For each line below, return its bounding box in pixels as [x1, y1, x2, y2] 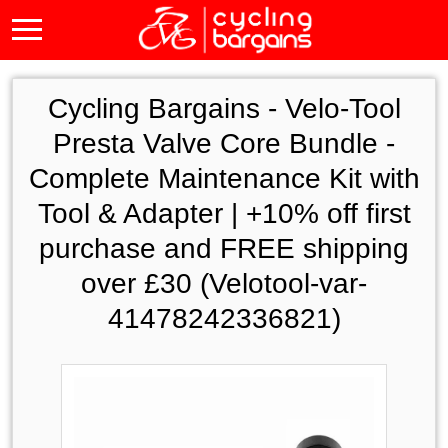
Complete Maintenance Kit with [28, 163, 420, 194]
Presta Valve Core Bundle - [53, 128, 395, 159]
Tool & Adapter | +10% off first [37, 198, 411, 229]
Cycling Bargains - [47, 93, 285, 124]
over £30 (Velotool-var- [81, 268, 367, 299]
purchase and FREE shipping [39, 233, 409, 264]
